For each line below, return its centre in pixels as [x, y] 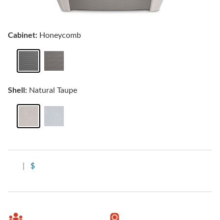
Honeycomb [59, 36]
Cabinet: [23, 36]
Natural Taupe [52, 91]
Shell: [17, 91]
